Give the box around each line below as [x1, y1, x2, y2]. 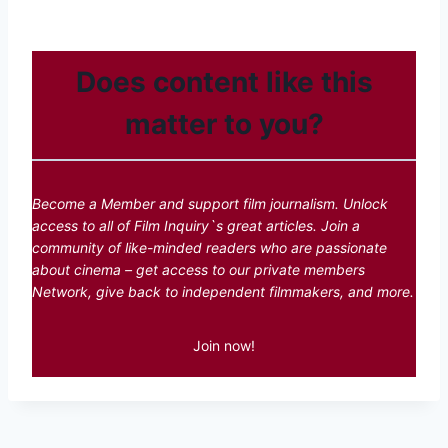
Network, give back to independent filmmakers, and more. [32, 283, 414, 301]
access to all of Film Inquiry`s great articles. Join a [32, 217, 360, 235]
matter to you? [124, 107, 324, 142]
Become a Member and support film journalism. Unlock [32, 195, 388, 213]
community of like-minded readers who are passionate [32, 239, 387, 257]
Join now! [193, 337, 255, 355]
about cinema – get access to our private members [32, 261, 365, 279]
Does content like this [75, 65, 373, 100]
